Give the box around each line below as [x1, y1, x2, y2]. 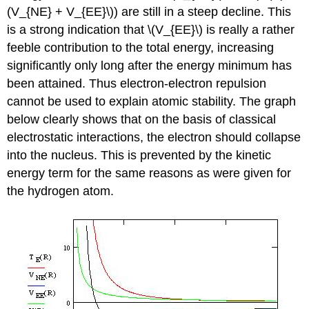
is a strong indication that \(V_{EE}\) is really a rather [7, 22, 295, 37]
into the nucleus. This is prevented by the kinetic [7, 148, 272, 162]
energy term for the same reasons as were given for [7, 166, 292, 180]
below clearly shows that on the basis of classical [7, 112, 277, 126]
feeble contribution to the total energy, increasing [7, 40, 275, 54]
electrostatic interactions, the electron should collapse [7, 130, 301, 144]
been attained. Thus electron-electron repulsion [7, 76, 267, 90]
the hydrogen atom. [7, 183, 114, 198]
